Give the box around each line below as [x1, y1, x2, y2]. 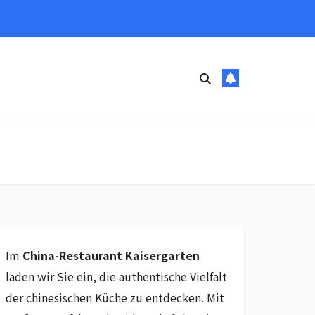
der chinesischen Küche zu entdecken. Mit [5, 289, 224, 307]
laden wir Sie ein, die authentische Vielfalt [5, 268, 227, 285]
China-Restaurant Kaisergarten [22, 247, 200, 264]
